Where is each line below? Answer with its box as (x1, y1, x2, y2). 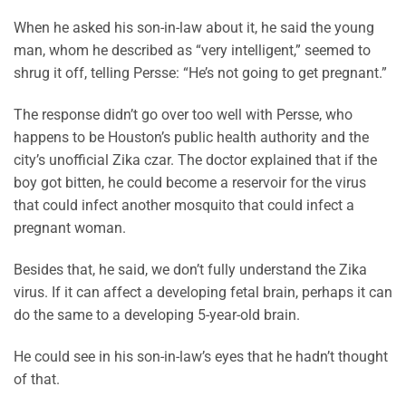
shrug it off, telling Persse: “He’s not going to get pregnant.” (14, 64, 387, 82)
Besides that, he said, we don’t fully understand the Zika (14, 260, 367, 278)
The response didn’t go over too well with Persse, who (14, 105, 353, 123)
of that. (14, 370, 60, 388)
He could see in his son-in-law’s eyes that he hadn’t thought (14, 347, 388, 365)
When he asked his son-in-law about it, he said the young (14, 19, 374, 37)
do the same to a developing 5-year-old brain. (14, 305, 300, 324)
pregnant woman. (14, 218, 126, 237)
